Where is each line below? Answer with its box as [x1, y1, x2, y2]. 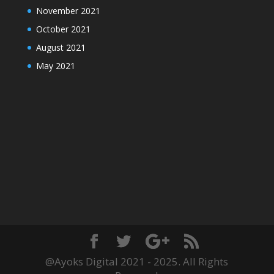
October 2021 [35, 23, 91, 35]
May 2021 [35, 59, 75, 72]
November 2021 [35, 4, 100, 17]
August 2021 [35, 41, 86, 53]
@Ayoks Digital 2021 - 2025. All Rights [45, 254, 229, 268]
